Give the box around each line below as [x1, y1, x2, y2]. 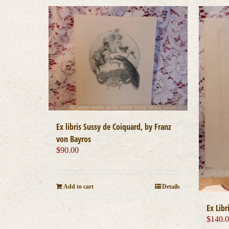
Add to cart [63, 183, 94, 191]
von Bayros [56, 133, 91, 145]
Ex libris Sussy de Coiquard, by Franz [56, 121, 172, 133]
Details [162, 183, 180, 191]
